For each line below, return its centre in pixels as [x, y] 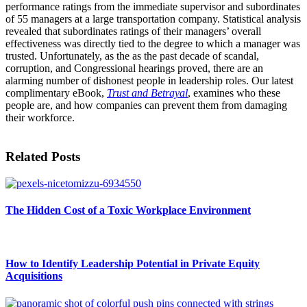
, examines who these [234, 93]
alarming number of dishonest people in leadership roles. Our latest [149, 81]
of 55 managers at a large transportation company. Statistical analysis [153, 19]
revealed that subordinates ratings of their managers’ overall [133, 32]
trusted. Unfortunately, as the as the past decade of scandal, [132, 56]
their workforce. [40, 118]
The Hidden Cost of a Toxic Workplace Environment [128, 210]
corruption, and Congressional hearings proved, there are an [134, 69]
